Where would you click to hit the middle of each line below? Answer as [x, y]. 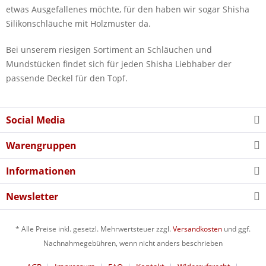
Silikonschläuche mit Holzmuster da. [80, 23]
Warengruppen [41, 145]
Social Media [36, 120]
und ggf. [236, 229]
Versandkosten [197, 229]
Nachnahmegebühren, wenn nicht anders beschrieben [133, 243]
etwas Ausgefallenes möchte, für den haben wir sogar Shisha [128, 9]
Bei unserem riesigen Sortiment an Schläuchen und [109, 49]
